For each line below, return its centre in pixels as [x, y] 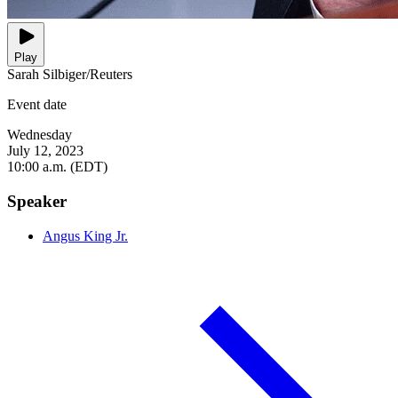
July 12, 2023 [45, 151]
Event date [37, 105]
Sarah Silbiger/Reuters [70, 75]
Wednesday [40, 135]
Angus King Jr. [85, 235]
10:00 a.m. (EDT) [57, 167]
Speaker [37, 202]
